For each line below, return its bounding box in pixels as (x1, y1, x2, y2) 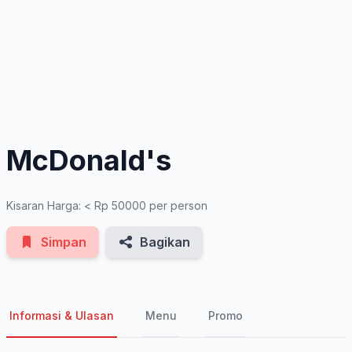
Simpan (41, 234, 86, 250)
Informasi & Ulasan (9, 309, 114, 322)
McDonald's (6, 143, 171, 178)
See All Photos (232, 90, 321, 105)
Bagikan (140, 234, 190, 250)
